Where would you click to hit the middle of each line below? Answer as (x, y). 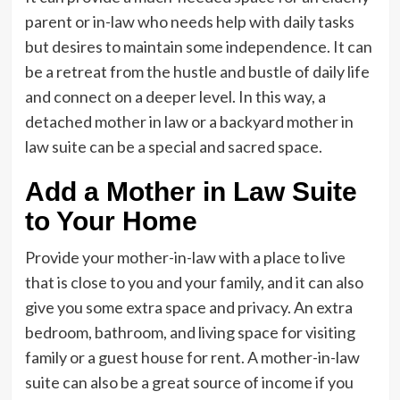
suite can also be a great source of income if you (189, 382)
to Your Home (111, 221)
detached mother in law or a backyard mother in (189, 121)
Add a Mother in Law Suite (191, 192)
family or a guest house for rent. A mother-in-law (192, 357)
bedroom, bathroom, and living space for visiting (190, 332)
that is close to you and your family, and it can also (194, 282)
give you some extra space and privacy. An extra (188, 307)
